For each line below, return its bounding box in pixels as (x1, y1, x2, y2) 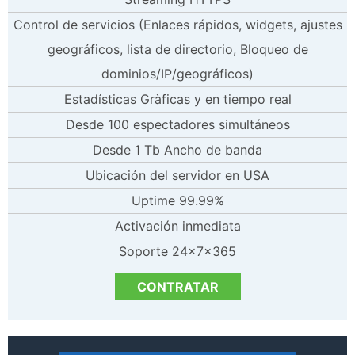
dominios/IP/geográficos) (101, 65, 254, 82)
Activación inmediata (114, 217, 241, 234)
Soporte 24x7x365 (119, 242, 236, 259)
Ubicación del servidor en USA (86, 166, 269, 183)
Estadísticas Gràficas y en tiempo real (63, 90, 292, 107)
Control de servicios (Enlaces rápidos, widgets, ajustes (13, 16, 342, 32)
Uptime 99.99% (131, 192, 224, 208)
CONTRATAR (136, 278, 219, 295)
